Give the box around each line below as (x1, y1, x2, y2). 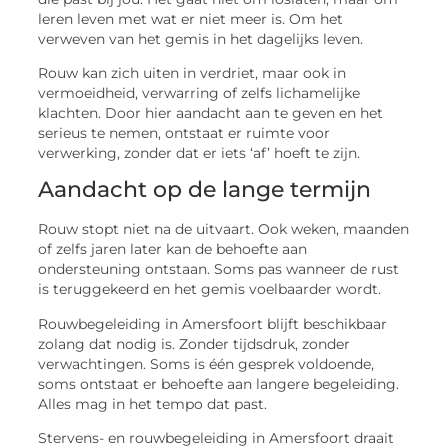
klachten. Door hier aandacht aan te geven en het (38, 105, 384, 122)
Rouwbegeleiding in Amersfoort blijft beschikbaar (38, 315, 388, 332)
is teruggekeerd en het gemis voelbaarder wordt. (38, 281, 382, 298)
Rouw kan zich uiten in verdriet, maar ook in (38, 65, 347, 82)
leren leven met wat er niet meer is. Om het (38, 10, 344, 27)
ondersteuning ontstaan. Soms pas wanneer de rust (38, 261, 400, 278)
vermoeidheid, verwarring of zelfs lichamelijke (38, 85, 361, 102)
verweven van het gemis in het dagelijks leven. (38, 30, 364, 47)
